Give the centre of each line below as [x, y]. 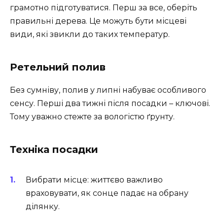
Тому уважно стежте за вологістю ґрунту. [92, 117]
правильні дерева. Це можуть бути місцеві [98, 21]
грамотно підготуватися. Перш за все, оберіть [104, 8]
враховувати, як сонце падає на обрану [107, 193]
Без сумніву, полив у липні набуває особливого [108, 90]
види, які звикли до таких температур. [90, 35]
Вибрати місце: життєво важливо [94, 180]
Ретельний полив [58, 67]
